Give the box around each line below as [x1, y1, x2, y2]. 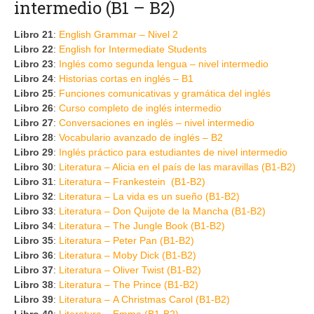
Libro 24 [14, 72, 53, 84]
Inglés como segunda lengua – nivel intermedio [59, 57, 268, 69]
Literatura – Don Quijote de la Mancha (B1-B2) [59, 205, 266, 217]
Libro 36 [14, 249, 53, 261]
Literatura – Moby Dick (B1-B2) [59, 249, 196, 261]
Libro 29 [14, 146, 53, 158]
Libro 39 [14, 293, 53, 305]
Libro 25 [14, 87, 53, 99]
